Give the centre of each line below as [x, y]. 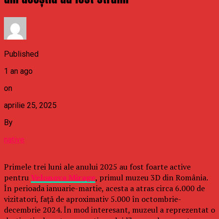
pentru [17, 177]
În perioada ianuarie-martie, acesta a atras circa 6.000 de [104, 188]
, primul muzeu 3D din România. [152, 177]
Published [21, 54]
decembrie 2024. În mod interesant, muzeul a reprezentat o [109, 209]
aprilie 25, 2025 [30, 105]
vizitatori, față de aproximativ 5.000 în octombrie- [93, 199]
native [14, 139]
